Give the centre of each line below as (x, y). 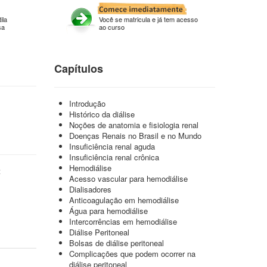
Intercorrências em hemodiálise (123, 221)
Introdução (87, 103)
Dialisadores (90, 189)
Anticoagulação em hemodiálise (124, 200)
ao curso (112, 27)
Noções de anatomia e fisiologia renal (134, 125)
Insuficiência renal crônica (114, 157)
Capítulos (79, 69)
